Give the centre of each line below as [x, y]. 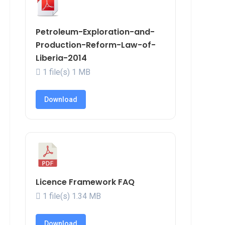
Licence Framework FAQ [85, 182]
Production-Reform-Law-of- [96, 45]
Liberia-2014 [61, 58]
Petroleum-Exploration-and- [95, 32]
